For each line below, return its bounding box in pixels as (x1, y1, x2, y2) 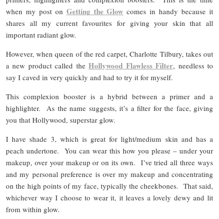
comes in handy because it (123, 6, 214, 17)
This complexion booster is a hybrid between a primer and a (6, 91, 213, 102)
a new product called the (6, 61, 89, 71)
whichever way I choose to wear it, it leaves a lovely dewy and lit (6, 193, 213, 203)
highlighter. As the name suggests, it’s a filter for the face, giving (6, 103, 213, 113)
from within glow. (6, 204, 60, 215)
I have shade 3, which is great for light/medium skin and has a (6, 134, 213, 144)
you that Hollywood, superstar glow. (6, 115, 115, 125)
